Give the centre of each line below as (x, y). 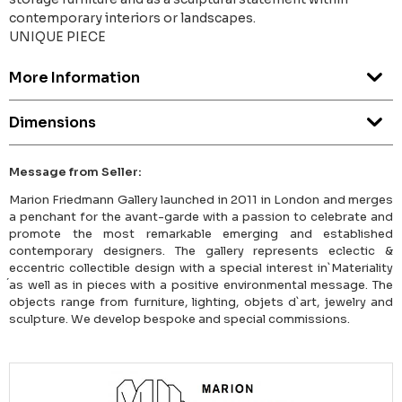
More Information (74, 78)
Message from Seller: (75, 172)
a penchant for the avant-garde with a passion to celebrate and (201, 217)
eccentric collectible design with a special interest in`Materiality (201, 268)
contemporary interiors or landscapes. (132, 18)
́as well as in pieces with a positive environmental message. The (201, 285)
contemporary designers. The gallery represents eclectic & (201, 251)
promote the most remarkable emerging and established (201, 234)
